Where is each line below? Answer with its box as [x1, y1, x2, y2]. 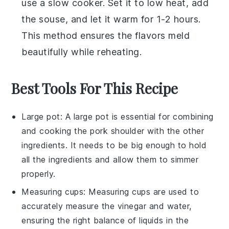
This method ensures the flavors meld [21, 30, 190, 41]
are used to [150, 186, 199, 197]
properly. [21, 168, 56, 179]
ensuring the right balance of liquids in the [21, 215, 189, 225]
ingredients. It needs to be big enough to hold [21, 140, 207, 150]
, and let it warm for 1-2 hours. [65, 13, 201, 25]
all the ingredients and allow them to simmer [21, 154, 199, 165]
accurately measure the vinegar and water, [21, 200, 192, 211]
